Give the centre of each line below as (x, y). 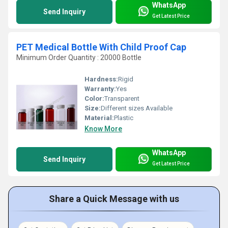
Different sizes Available (137, 108)
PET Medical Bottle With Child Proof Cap (101, 47)
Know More (103, 129)
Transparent (122, 99)
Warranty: (100, 89)
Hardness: (101, 79)
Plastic (124, 118)
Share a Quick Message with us (114, 199)
